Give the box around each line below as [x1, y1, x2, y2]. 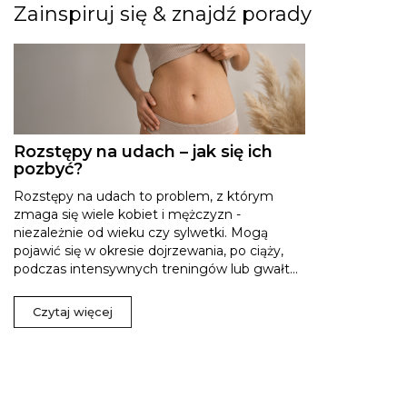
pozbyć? [14, 158, 83, 179]
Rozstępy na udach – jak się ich [14, 141, 273, 162]
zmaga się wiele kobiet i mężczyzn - [14, 205, 241, 223]
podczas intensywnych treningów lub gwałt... [14, 260, 298, 277]
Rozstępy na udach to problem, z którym [14, 187, 273, 204]
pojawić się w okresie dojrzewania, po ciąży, [14, 242, 283, 259]
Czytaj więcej [33, 303, 113, 319]
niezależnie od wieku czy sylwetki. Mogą [14, 223, 268, 241]
